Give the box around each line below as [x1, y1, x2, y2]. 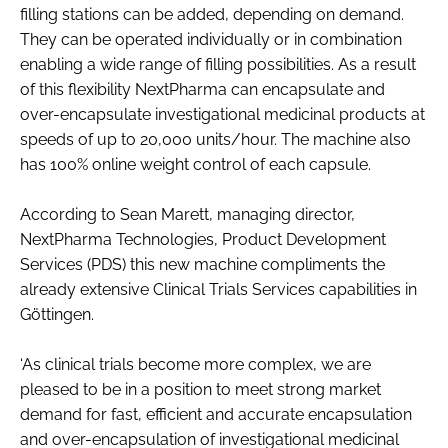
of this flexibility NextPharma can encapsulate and [20, 79, 385, 99]
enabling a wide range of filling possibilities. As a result [20, 54, 416, 74]
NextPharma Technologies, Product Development [20, 229, 386, 249]
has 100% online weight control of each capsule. [20, 154, 371, 174]
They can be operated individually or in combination [20, 29, 402, 49]
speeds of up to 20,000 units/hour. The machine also [20, 129, 411, 149]
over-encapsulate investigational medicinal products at [20, 104, 425, 124]
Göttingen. [20, 304, 94, 324]
